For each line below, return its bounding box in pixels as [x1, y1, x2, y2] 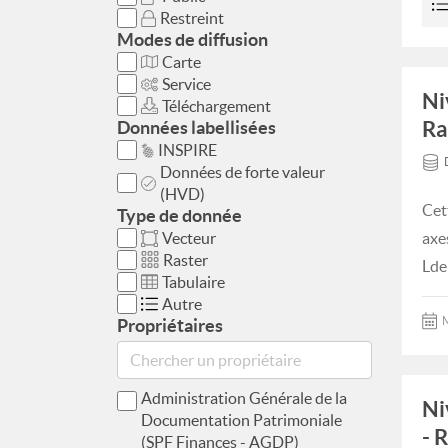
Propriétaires [117, 315, 223, 336]
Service [162, 75, 211, 93]
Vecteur [162, 229, 216, 247]
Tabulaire [162, 273, 225, 291]
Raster [163, 251, 208, 269]
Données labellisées [117, 117, 276, 138]
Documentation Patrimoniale [141, 411, 342, 429]
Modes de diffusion [117, 29, 268, 50]
